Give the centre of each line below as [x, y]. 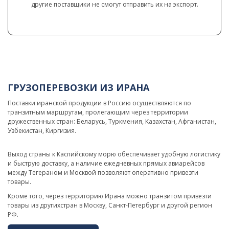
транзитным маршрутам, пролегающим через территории [98, 112]
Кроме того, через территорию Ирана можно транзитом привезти [110, 196]
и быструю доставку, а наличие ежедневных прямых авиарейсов [106, 164]
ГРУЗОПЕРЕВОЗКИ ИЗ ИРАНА [78, 88]
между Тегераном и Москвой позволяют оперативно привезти [103, 173]
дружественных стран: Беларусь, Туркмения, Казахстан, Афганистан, [112, 122]
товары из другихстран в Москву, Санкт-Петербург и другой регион [110, 205]
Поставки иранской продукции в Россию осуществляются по [99, 103]
